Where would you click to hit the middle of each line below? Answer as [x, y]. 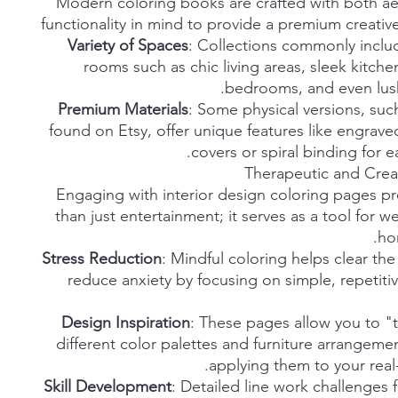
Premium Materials [123, 109]
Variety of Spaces [128, 45]
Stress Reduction [102, 259]
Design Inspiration [126, 322]
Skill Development [107, 386]
